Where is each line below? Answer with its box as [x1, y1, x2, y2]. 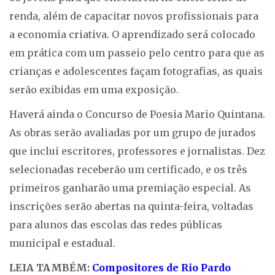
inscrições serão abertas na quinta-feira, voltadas [9, 200, 254, 213]
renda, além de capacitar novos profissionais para [9, 10, 258, 23]
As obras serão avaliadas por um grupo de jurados [9, 126, 256, 139]
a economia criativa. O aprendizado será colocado [9, 28, 255, 41]
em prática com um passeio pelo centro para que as [9, 47, 265, 60]
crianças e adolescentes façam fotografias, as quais [9, 65, 263, 78]
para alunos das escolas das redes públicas [9, 219, 222, 231]
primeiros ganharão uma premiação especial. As [9, 182, 251, 195]
